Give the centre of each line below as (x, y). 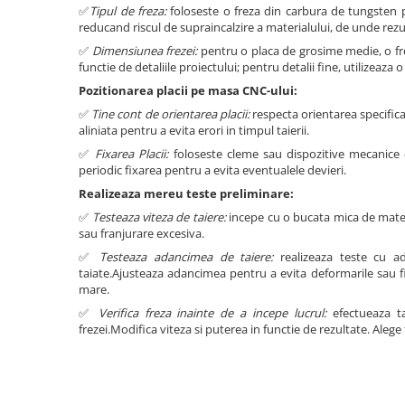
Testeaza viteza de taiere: (157, 217)
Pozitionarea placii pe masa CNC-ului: (188, 91)
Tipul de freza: (128, 11)
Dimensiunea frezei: (145, 51)
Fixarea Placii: (132, 154)
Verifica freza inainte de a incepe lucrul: (212, 313)
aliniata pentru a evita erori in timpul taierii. (194, 131)
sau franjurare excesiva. (141, 234)
